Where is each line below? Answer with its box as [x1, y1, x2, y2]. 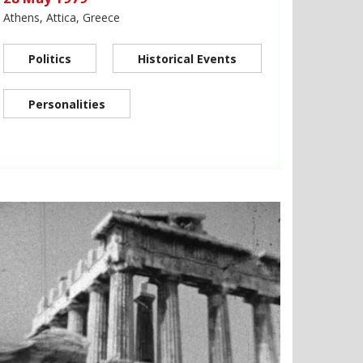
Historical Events [138, 51, 237, 67]
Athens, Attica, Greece [3, 10, 120, 26]
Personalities [28, 96, 105, 113]
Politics [28, 51, 71, 67]
